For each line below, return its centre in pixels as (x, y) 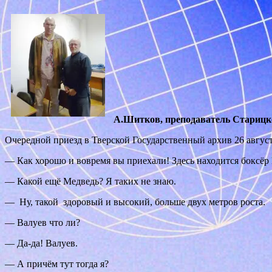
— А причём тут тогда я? (57, 264)
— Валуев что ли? (42, 223)
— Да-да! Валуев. (41, 243)
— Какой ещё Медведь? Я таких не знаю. (90, 182)
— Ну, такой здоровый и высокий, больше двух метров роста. (135, 202)
